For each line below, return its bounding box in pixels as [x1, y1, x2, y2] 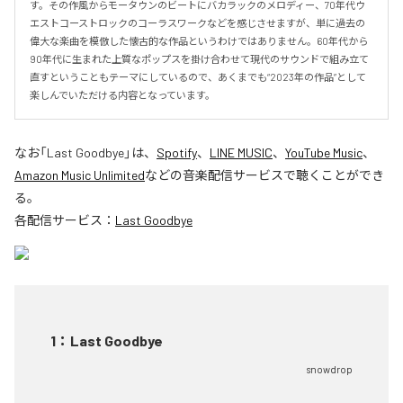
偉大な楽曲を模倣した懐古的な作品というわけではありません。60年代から [30, 35, 368, 47]
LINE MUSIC [210, 145, 273, 160]
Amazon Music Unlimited [14, 167, 145, 183]
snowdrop [306, 363, 353, 375]
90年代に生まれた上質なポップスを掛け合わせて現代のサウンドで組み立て [30, 53, 369, 65]
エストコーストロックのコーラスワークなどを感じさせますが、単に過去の [30, 17, 365, 29]
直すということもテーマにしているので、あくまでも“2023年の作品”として [30, 71, 366, 83]
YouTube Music [285, 145, 363, 160]
